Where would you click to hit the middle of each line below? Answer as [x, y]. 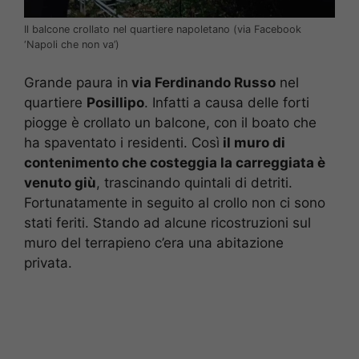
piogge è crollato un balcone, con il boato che [170, 122]
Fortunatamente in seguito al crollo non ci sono [175, 202]
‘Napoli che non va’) [72, 45]
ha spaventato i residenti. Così [122, 142]
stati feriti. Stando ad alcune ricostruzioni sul [167, 222]
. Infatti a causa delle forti [227, 102]
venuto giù [60, 182]
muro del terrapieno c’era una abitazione [154, 242]
